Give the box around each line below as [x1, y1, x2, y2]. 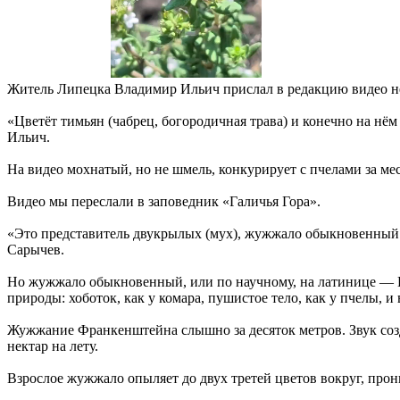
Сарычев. [7, 241, 64, 257]
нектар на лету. [7, 337, 98, 354]
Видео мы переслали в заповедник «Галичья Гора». [7, 193, 321, 209]
